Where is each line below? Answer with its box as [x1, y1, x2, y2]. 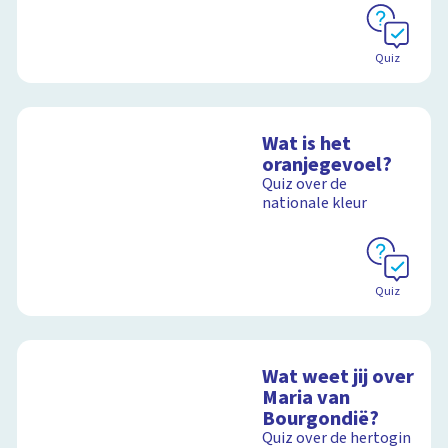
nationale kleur [262, 192, 368, 215]
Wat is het [262, 129, 352, 159]
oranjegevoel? [262, 150, 393, 180]
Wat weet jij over [262, 362, 415, 392]
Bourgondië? [262, 404, 380, 434]
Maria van [262, 383, 351, 413]
